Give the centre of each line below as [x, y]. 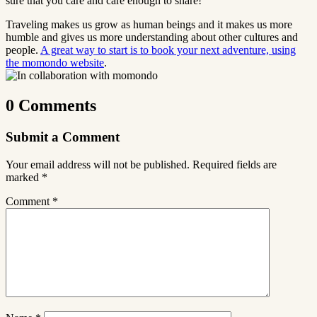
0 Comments [51, 106]
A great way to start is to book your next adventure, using [168, 50]
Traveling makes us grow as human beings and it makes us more [149, 25]
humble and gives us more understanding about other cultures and [152, 38]
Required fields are [235, 164]
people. [23, 50]
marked [24, 177]
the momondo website [55, 63]
